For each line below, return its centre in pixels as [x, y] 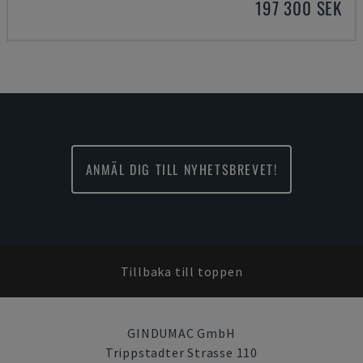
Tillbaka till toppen [181, 271]
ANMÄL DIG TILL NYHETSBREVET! [181, 169]
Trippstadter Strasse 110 [181, 352]
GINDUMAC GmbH [181, 333]
